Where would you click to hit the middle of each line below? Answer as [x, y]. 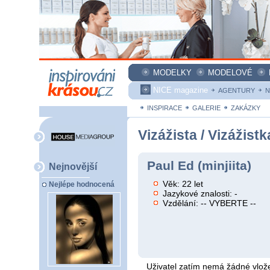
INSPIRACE [165, 108]
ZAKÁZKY [246, 108]
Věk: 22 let [183, 184]
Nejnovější [73, 166]
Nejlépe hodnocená [82, 185]
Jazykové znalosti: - [200, 193]
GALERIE [206, 108]
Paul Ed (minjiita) [199, 166]
